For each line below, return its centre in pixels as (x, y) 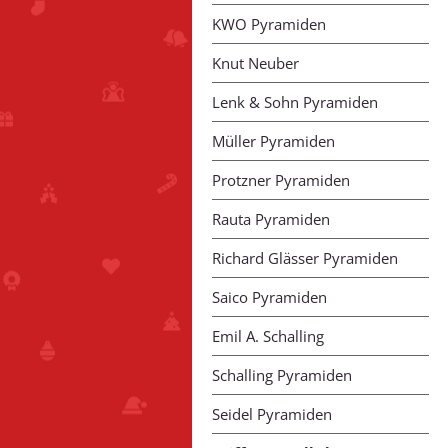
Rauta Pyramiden (271, 219)
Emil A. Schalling (268, 336)
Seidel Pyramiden (272, 414)
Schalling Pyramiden (282, 375)
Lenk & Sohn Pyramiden (295, 102)
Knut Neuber (255, 63)
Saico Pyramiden (269, 297)
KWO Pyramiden (269, 24)
